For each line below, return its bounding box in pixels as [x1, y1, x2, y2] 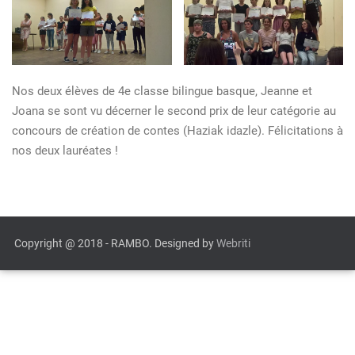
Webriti [216, 237, 250, 250]
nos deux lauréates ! [12, 143, 118, 158]
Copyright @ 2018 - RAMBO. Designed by [14, 237, 216, 250]
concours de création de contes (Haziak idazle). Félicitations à [12, 124, 343, 139]
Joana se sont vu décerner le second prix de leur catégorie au [12, 104, 336, 119]
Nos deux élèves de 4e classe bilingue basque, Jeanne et [12, 84, 312, 99]
